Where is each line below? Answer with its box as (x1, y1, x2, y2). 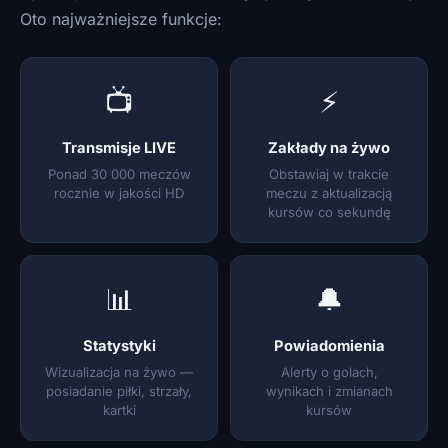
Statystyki (82, 337, 156, 355)
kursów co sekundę (267, 204, 391, 220)
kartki (102, 402, 136, 418)
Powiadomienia (273, 337, 385, 355)
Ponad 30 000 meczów (47, 166, 191, 182)
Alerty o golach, (280, 364, 378, 380)
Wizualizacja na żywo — (45, 364, 193, 380)
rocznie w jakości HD (54, 185, 184, 201)
